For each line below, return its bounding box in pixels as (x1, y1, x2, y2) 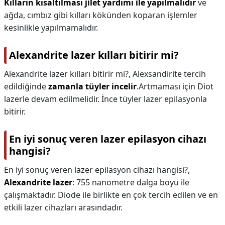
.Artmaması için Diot (137, 81, 213, 92)
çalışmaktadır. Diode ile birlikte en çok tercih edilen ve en (4, 189, 218, 200)
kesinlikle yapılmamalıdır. (4, 22, 98, 33)
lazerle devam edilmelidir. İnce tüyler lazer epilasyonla (4, 93, 207, 104)
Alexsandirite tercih (133, 68, 206, 79)
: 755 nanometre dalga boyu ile (72, 177, 189, 188)
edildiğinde (4, 81, 48, 92)
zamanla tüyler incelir (48, 81, 137, 92)
